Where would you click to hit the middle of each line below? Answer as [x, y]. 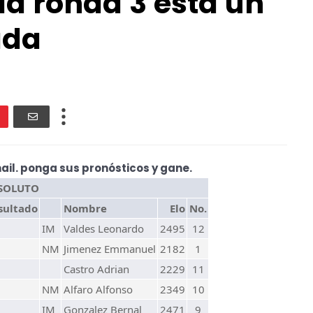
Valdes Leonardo [104, 228]
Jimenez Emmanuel [110, 249]
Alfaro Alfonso [98, 289]
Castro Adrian [96, 269]
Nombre [85, 208]
